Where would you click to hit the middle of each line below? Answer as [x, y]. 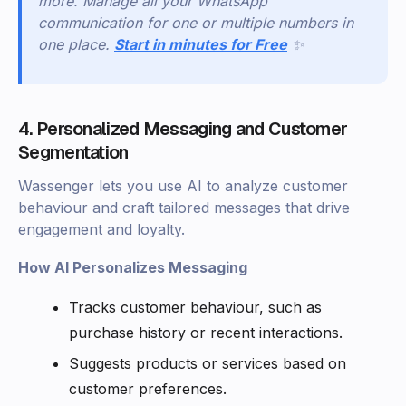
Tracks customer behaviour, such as [195, 308]
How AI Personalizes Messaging [133, 268]
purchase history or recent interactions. [206, 333]
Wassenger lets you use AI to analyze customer [183, 186]
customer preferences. [148, 389]
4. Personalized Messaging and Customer [183, 129]
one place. [74, 45]
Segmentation [73, 153]
